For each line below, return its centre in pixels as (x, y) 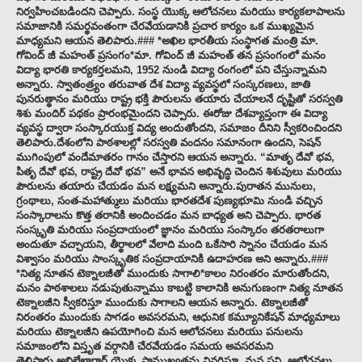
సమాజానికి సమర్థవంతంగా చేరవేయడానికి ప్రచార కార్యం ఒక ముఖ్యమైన (165, 27)
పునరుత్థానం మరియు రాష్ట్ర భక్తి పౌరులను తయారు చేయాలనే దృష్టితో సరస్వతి (179, 99)
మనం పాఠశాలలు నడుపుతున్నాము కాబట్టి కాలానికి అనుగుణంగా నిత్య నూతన (179, 288)
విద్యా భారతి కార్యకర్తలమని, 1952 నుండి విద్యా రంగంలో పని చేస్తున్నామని (171, 70)
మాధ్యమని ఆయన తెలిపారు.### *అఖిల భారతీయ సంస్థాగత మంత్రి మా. (167, 41)
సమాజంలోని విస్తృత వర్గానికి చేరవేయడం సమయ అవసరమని (145, 347)
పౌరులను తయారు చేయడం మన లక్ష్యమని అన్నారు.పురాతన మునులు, (166, 187)
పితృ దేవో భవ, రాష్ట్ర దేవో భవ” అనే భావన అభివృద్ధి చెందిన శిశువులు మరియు (179, 172)
